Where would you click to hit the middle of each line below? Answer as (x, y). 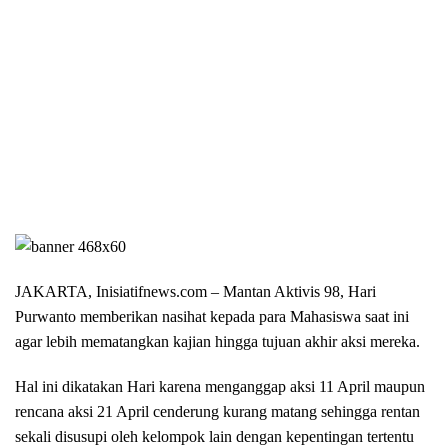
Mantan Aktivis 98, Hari (299, 291)
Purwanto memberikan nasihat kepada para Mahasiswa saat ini (212, 316)
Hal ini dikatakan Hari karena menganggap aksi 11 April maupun (220, 386)
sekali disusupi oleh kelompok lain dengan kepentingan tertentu (214, 436)
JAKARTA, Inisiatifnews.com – (119, 291)
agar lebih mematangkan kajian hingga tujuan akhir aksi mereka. (217, 341)
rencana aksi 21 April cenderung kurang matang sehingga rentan (217, 411)
